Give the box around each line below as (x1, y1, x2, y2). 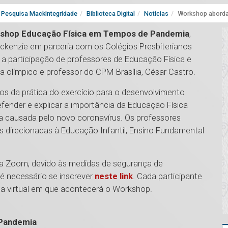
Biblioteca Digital (87, 10, 135, 18)
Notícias (144, 10, 168, 18)
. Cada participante (133, 171, 202, 182)
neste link (95, 171, 133, 182)
